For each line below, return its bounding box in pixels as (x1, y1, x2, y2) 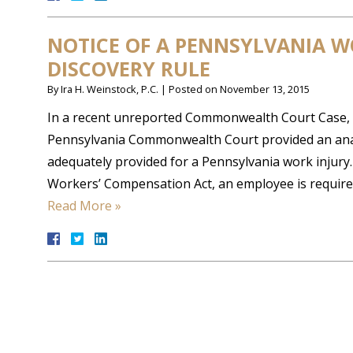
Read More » (47, 197, 121, 214)
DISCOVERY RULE (47, 55, 210, 82)
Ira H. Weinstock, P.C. (61, 82, 158, 96)
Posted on (169, 82, 220, 96)
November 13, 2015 (220, 82, 310, 96)
